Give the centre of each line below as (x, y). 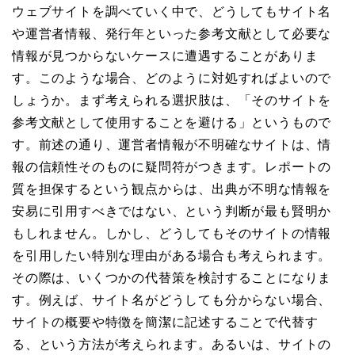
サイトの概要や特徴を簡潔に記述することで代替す (165, 323)
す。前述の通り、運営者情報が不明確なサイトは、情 (172, 145)
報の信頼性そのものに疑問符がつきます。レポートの (172, 167)
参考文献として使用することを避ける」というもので (172, 123)
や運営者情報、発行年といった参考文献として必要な (172, 34)
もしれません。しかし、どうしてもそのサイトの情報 (172, 234)
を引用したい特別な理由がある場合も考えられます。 (172, 256)
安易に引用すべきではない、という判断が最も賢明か (172, 212)
